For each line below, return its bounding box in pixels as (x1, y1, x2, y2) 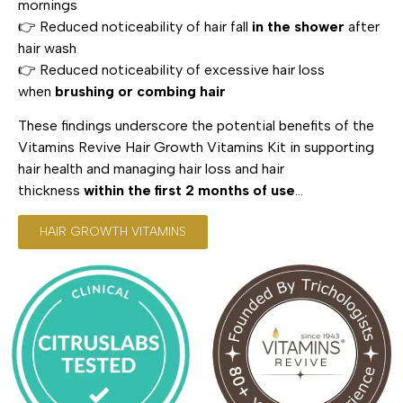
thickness (18, 182, 84, 200)
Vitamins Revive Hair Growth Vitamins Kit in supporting (18, 139, 374, 157)
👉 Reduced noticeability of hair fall (18, 17, 252, 35)
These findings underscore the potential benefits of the (18, 117, 374, 135)
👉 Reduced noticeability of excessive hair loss (18, 60, 325, 78)
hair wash (18, 39, 76, 57)
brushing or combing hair (55, 82, 226, 100)
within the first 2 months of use (84, 182, 295, 200)
